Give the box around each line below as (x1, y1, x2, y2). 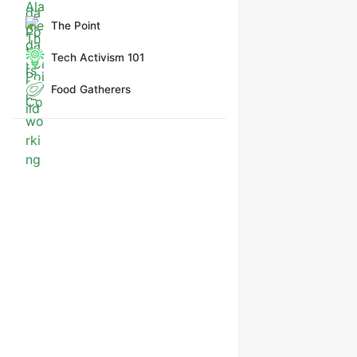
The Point (51, 19, 100, 32)
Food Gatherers (51, 83, 131, 96)
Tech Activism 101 (51, 51, 144, 64)
